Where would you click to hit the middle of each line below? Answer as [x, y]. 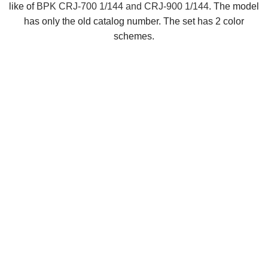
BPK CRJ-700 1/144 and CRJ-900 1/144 [123, 6]
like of [23, 6]
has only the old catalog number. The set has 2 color [134, 21]
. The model [234, 6]
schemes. [134, 36]
